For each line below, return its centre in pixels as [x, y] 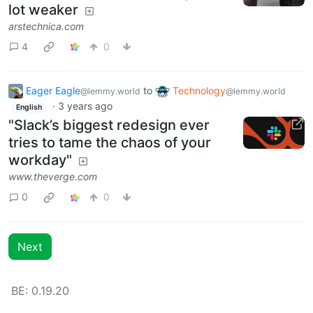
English [29, 108]
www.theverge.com [53, 176]
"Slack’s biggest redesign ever [109, 125]
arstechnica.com [46, 26]
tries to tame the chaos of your [110, 142]
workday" [40, 160]
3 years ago [85, 106]
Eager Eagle [53, 90]
